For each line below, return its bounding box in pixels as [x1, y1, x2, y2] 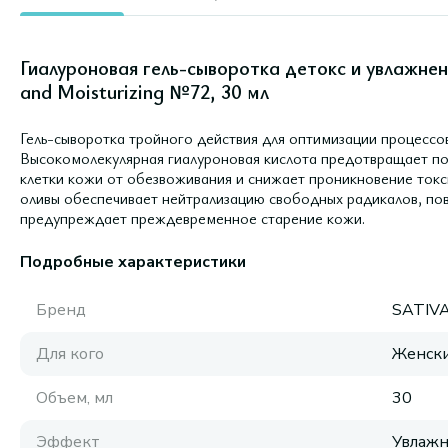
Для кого [36, 343, 104, 365]
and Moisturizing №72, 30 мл [20, 78, 269, 105]
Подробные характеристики [20, 251, 246, 273]
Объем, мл [36, 387, 113, 409]
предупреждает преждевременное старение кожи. [20, 207, 365, 229]
